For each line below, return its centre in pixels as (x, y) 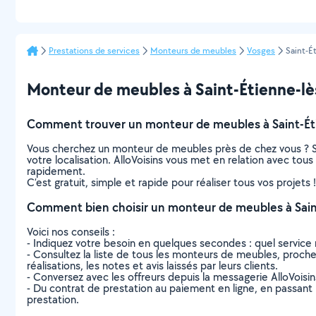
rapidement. (56, 171)
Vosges (261, 50)
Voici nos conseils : (71, 232)
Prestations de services (94, 50)
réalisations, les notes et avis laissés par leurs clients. (152, 266)
